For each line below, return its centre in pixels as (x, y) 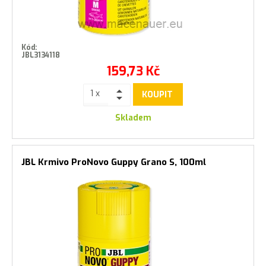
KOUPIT (157, 94)
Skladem (133, 118)
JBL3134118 (41, 56)
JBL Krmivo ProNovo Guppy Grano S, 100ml (114, 162)
